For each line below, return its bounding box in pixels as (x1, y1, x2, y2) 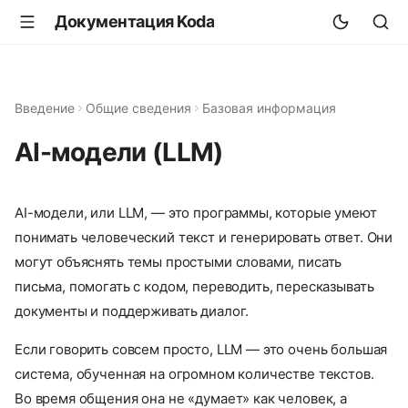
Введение (15, 100, 75, 116)
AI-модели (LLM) (15, 137, 224, 168)
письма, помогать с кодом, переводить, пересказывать (15, 278, 374, 296)
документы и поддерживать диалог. (15, 302, 250, 321)
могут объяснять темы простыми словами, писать (15, 253, 342, 271)
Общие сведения (86, 100, 191, 116)
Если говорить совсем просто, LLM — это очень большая (15, 341, 388, 359)
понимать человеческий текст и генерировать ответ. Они (15, 229, 393, 247)
